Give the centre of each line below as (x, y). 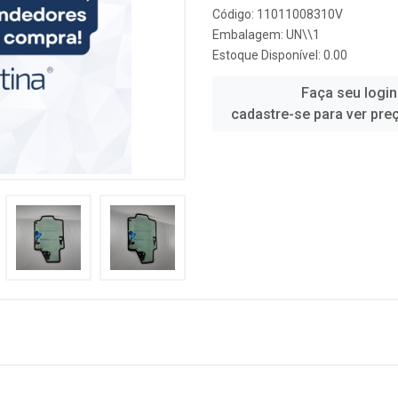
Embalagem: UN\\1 (266, 35)
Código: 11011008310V (278, 14)
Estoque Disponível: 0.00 (280, 55)
